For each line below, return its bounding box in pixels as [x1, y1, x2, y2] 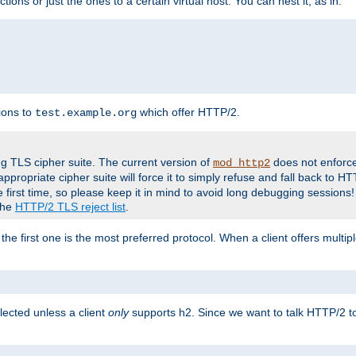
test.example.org [35, 106, 137, 119]
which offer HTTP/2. [137, 105, 240, 118]
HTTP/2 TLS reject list [15, 199, 126, 213]
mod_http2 [213, 156, 270, 169]
